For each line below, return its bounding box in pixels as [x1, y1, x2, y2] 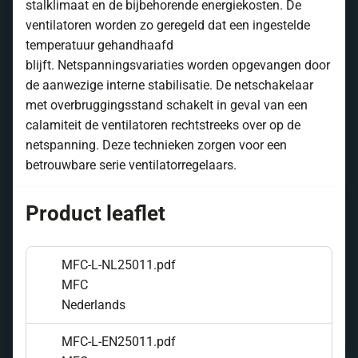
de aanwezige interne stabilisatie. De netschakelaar [26, 78, 313, 93]
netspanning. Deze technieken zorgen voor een [26, 137, 287, 153]
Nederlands [58, 297, 125, 312]
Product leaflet [26, 201, 165, 225]
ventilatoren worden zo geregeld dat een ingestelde [26, 18, 310, 33]
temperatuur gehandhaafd [26, 38, 173, 53]
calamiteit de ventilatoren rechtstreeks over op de [26, 117, 300, 133]
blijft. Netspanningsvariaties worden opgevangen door [26, 58, 330, 73]
